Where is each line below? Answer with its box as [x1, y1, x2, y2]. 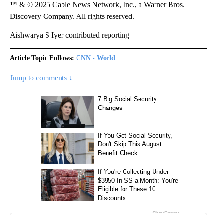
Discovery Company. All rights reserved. [10, 12, 134, 20]
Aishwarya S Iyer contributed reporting [10, 31, 129, 39]
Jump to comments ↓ [10, 74, 73, 82]
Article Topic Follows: [10, 54, 74, 62]
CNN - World [76, 54, 115, 62]
